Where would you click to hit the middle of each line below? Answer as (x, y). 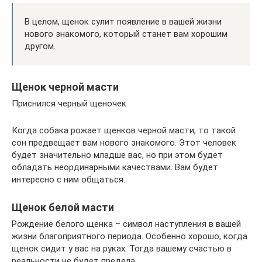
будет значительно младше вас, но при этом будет (117, 155)
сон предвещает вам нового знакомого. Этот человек (124, 142)
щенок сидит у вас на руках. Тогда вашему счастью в (122, 248)
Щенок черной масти (65, 87)
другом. (40, 46)
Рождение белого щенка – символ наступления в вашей (126, 224)
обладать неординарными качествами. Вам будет (115, 167)
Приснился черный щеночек (69, 103)
